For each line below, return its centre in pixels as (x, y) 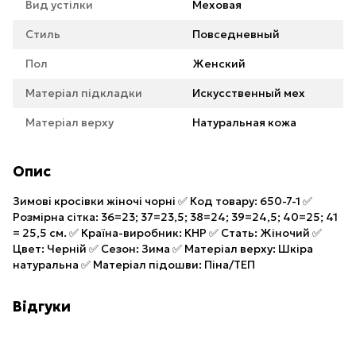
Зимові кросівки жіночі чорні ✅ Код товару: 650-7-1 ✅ (163, 201)
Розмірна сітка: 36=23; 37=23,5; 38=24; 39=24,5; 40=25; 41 (175, 217)
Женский (219, 64)
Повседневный (236, 34)
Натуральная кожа (244, 122)
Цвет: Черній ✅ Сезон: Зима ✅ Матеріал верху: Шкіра (163, 249)
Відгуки (42, 306)
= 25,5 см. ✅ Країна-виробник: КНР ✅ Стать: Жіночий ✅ (167, 233)
